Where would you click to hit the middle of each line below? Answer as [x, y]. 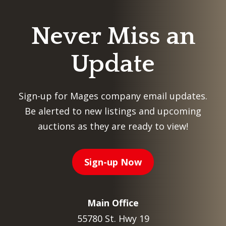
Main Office [113, 203]
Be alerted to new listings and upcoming [113, 111]
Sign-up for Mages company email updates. [113, 96]
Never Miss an [113, 37]
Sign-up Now [113, 162]
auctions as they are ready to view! [113, 126]
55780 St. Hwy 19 [113, 219]
